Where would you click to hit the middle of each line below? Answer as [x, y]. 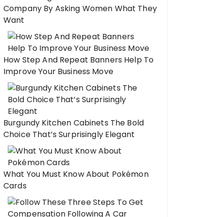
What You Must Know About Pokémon [76, 174]
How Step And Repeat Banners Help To [79, 60]
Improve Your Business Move [58, 71]
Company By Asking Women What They [80, 8]
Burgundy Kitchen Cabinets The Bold [74, 123]
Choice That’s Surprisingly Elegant [69, 134]
